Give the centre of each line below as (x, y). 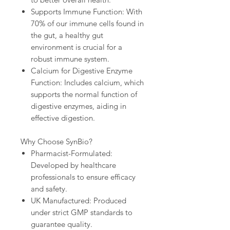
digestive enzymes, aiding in (79, 106)
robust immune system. (70, 59)
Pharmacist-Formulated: (72, 153)
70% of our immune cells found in (87, 23)
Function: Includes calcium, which (87, 82)
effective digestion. (63, 118)
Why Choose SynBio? (56, 141)
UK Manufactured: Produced (79, 200)
